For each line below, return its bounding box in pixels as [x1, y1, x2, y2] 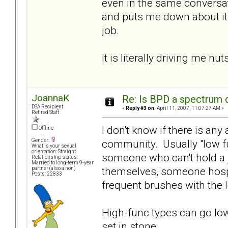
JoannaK [32, 92, 69, 104]
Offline [38, 125, 53, 131]
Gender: [32, 137, 50, 144]
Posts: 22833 [32, 171, 62, 177]
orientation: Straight [32, 149, 76, 155]
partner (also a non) [32, 165, 76, 172]
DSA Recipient [32, 104, 63, 110]
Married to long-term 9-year [32, 160, 94, 166]
